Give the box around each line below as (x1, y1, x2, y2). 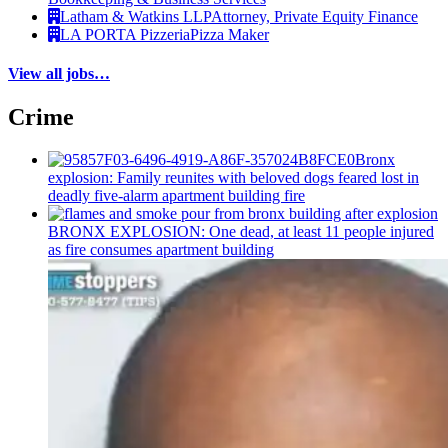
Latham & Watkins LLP (60, 7, 211, 25)
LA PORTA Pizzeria (60, 25, 190, 43)
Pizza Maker (190, 25, 269, 43)
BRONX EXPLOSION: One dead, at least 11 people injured (48, 222, 434, 240)
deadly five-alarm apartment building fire (48, 186, 305, 204)
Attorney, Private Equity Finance (211, 7, 418, 25)
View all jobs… (8, 64, 110, 82)
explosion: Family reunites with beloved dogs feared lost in (48, 168, 419, 186)
